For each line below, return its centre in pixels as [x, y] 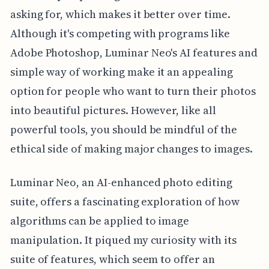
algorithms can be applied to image [100, 221]
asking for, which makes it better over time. [120, 14]
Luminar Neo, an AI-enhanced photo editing [121, 183]
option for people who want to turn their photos [133, 91]
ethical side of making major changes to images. [131, 149]
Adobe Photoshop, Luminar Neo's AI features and [134, 53]
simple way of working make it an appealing [121, 72]
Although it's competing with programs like [120, 34]
